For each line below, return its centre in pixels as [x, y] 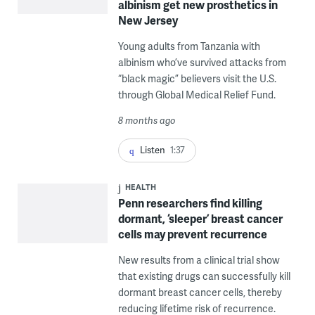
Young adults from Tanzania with [189, 46]
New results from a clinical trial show [199, 260]
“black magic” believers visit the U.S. [197, 79]
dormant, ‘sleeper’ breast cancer [200, 219]
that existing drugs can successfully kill [204, 276]
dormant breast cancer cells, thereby [200, 292]
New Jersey [148, 20]
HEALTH [141, 187]
